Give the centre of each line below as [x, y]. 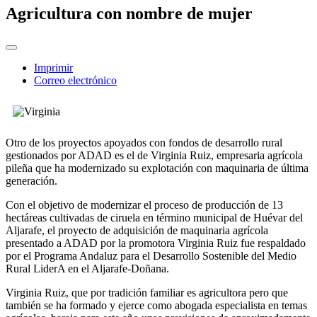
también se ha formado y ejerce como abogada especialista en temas [156, 306]
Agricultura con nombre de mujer [129, 14]
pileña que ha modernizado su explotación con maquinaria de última [157, 168]
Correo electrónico [75, 81]
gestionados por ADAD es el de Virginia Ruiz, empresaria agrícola [154, 156]
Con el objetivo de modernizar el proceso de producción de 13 [144, 205]
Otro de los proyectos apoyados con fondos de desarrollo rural [144, 143]
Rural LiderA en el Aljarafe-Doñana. [87, 269]
